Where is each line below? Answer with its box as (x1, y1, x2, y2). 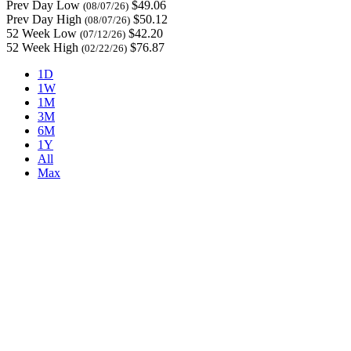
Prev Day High (6, 12, 81, 26)
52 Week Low (6, 26, 77, 40)
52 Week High (6, 40, 78, 54)
